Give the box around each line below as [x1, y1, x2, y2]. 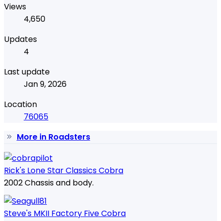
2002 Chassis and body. [4, 177, 94, 189]
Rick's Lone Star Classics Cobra [4, 165, 123, 177]
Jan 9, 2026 [24, 78, 67, 90]
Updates [4, 34, 37, 45]
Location [4, 99, 37, 110]
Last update [4, 66, 50, 78]
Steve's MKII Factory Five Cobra [4, 208, 126, 220]
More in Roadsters [16, 131, 90, 143]
